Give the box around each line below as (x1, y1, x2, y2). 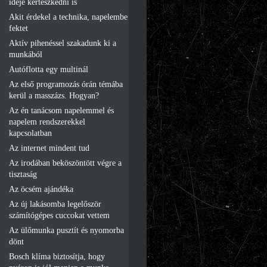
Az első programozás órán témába (9, 79, 123, 89)
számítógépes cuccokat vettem (9, 210, 110, 220)
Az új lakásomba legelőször (9, 199, 101, 209)
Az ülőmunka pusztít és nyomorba (9, 225, 124, 235)
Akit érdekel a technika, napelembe (9, 12, 128, 21)
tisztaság (9, 169, 37, 179)
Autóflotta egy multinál (9, 64, 88, 74)
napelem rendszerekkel (9, 117, 85, 126)
